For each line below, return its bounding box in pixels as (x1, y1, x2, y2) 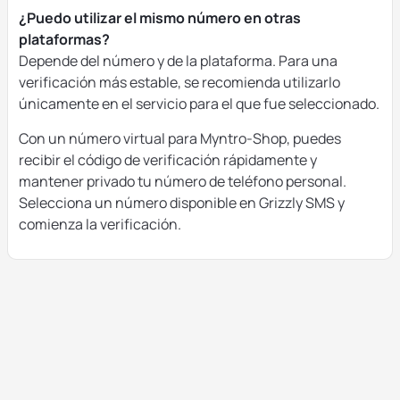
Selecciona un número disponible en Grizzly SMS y (19, 193, 345, 212)
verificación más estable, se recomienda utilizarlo (19, 72, 340, 92)
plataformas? (19, 29, 110, 49)
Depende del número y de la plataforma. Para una (19, 51, 337, 71)
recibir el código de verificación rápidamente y (19, 150, 317, 170)
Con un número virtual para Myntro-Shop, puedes (19, 129, 341, 148)
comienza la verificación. (19, 214, 181, 234)
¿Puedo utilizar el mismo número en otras (19, 8, 301, 28)
